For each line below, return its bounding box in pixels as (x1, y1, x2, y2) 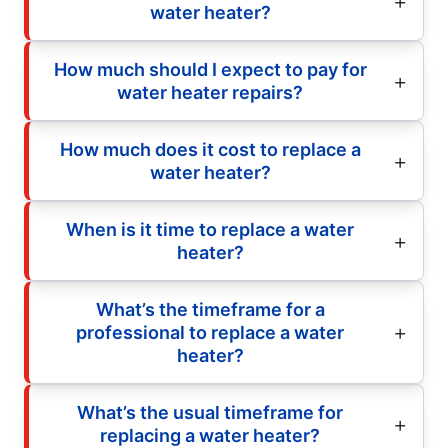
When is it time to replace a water (66, 218, 354, 240)
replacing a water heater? (100, 424, 320, 446)
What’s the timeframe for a (95, 298, 325, 320)
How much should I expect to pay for (53, 58, 367, 80)
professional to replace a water (76, 321, 344, 343)
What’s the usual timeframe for (77, 401, 343, 423)
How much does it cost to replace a (59, 138, 361, 160)
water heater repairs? (117, 81, 303, 103)
